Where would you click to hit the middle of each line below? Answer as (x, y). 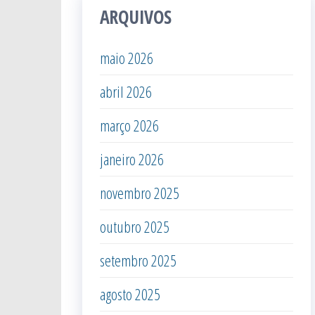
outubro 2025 (135, 226)
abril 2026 (126, 91)
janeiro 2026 (132, 159)
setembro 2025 (138, 260)
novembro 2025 (140, 193)
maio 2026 (127, 58)
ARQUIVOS (136, 17)
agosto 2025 (130, 294)
